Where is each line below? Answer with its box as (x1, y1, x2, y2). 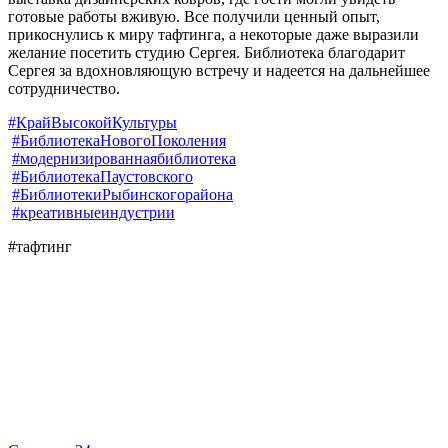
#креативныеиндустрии (12, 203, 175, 221)
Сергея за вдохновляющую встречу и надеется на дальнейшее (8, 61, 430, 79)
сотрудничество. (8, 79, 120, 97)
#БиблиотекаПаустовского (12, 167, 193, 185)
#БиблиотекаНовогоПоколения (12, 131, 226, 149)
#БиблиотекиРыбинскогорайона (12, 185, 233, 203)
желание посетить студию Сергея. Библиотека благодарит (8, 43, 405, 61)
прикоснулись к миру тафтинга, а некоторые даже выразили (8, 25, 419, 43)
